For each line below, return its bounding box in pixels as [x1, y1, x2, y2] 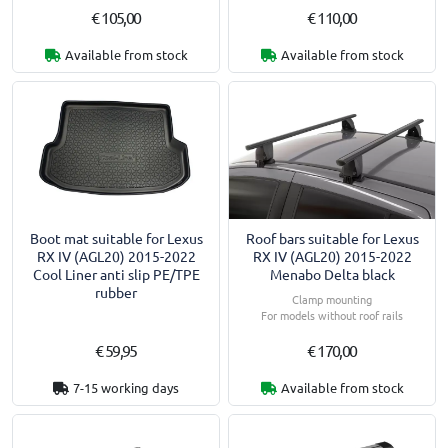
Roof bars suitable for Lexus [245, 229, 419, 248]
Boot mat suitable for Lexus [29, 229, 203, 248]
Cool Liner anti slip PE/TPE [32, 265, 200, 284]
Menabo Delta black [269, 265, 395, 284]
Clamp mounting [292, 291, 372, 308]
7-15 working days [73, 379, 179, 396]
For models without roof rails [261, 307, 403, 324]
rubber [95, 283, 137, 302]
